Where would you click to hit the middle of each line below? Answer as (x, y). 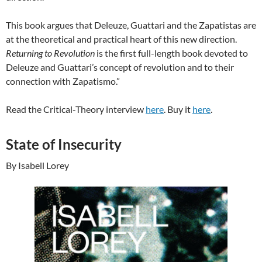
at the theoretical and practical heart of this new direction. (121, 39)
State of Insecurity (64, 144)
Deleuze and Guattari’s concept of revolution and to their (120, 67)
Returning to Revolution (50, 53)
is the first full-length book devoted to (171, 53)
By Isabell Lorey (37, 165)
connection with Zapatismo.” (63, 81)
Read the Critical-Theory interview (76, 109)
